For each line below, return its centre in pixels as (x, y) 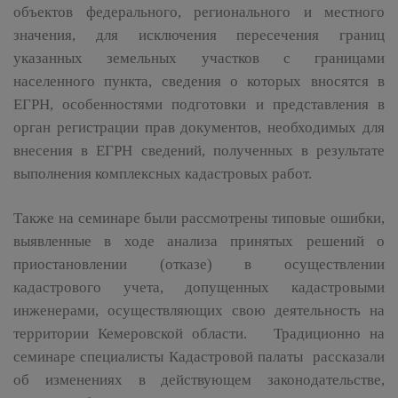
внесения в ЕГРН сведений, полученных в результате (199, 151)
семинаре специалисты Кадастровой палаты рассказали (199, 357)
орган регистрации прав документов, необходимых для (199, 127)
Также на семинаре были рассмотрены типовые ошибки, (199, 218)
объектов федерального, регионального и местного (199, 12)
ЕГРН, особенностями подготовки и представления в (199, 104)
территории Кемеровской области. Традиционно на (199, 334)
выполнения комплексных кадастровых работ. (163, 174)
